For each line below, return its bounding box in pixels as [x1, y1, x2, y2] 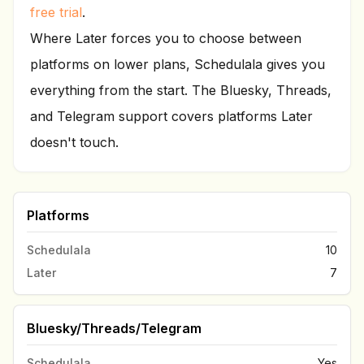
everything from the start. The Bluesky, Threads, [30, 82, 331, 98]
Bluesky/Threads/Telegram [27, 320, 201, 336]
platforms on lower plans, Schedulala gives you [30, 56, 325, 72]
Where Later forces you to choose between [30, 30, 301, 46]
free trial [30, 4, 82, 20]
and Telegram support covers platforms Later [30, 108, 313, 124]
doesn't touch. [30, 134, 119, 150]
